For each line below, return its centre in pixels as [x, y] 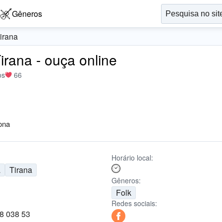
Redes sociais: [134, 203]
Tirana [21, 170]
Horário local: [132, 158]
